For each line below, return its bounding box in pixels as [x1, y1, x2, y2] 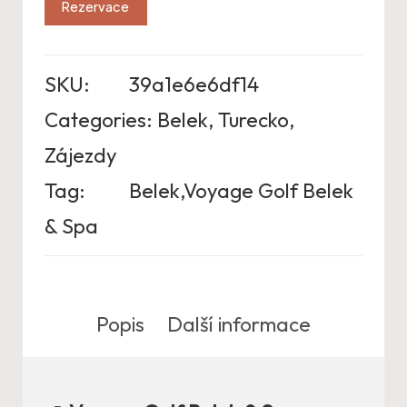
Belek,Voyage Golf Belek [129, 177, 353, 203]
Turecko [218, 106, 289, 133]
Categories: [45, 106, 153, 133]
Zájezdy [45, 142, 117, 168]
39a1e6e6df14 [129, 71, 259, 97]
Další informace [167, 312, 312, 338]
